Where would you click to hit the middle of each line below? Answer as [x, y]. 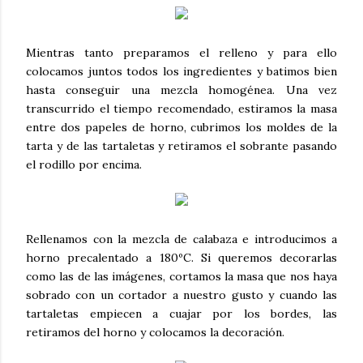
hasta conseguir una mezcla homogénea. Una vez [181, 90]
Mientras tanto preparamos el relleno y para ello [181, 52]
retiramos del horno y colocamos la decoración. [155, 332]
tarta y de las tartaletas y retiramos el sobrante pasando [181, 145]
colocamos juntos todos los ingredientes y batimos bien [181, 71]
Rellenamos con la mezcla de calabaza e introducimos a [181, 239]
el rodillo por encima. [84, 164]
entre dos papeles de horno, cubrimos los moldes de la [181, 127]
